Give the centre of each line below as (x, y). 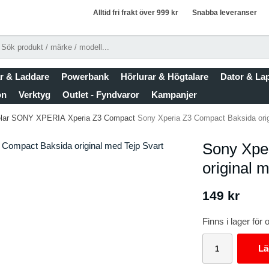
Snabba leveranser (223, 13)
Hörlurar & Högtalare (165, 77)
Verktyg (35, 95)
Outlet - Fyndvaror (101, 95)
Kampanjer (174, 95)
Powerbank (85, 77)
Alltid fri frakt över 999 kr (134, 13)
